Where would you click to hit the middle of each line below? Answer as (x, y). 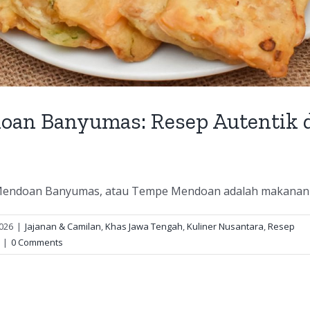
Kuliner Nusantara (225, 227)
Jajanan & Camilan (63, 227)
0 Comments (37, 243)
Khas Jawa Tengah (144, 227)
